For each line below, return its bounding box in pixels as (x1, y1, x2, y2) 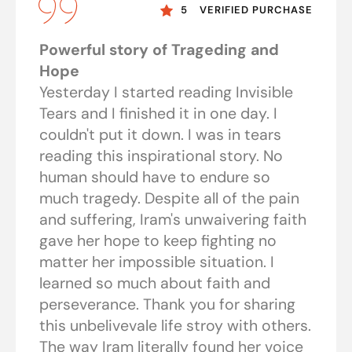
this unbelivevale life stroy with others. (39, 316, 311, 336)
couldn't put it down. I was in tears (39, 125, 281, 145)
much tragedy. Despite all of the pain (39, 189, 299, 209)
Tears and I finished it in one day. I (39, 104, 277, 124)
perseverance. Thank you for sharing (39, 295, 295, 315)
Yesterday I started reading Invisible (39, 82, 293, 103)
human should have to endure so (39, 167, 270, 188)
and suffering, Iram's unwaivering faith (39, 210, 306, 230)
